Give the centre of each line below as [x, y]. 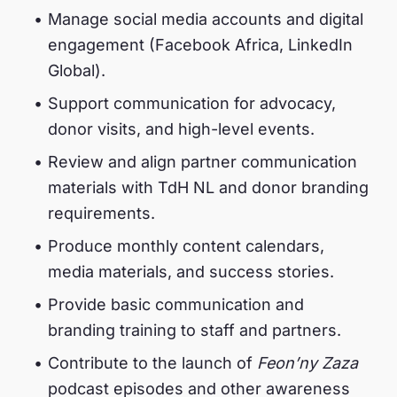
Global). [77, 70]
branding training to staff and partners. [195, 330]
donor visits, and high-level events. [181, 128]
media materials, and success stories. [191, 271]
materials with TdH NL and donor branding [208, 187]
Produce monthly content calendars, [186, 245]
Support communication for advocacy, [192, 103]
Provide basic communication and [176, 304]
